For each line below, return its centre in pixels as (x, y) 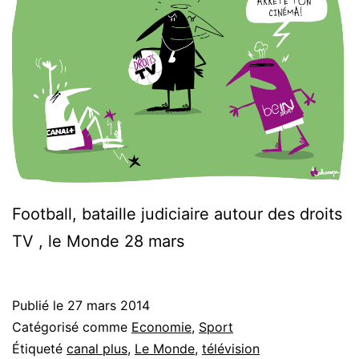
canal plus (97, 348)
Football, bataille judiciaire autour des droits (177, 214)
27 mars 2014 (109, 305)
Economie (161, 327)
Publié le (40, 305)
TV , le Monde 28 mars (98, 241)
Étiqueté (39, 348)
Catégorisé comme (72, 327)
